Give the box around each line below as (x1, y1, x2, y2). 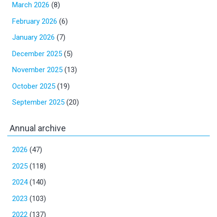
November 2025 (12, 65, 62, 75)
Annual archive (10, 123, 66, 134)
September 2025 (12, 98, 64, 107)
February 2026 (12, 16, 57, 26)
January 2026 (12, 33, 55, 42)
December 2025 (12, 49, 62, 58)
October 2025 (12, 81, 55, 91)
